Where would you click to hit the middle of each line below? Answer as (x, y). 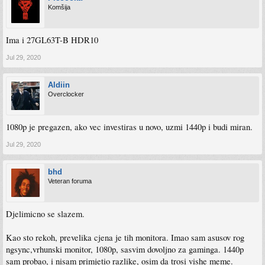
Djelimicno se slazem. (45, 214)
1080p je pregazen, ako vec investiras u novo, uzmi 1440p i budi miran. (129, 127)
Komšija (59, 7)
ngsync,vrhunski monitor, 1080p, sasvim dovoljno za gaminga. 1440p (125, 250)
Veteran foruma (70, 181)
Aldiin (59, 85)
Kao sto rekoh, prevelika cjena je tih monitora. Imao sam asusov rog (125, 238)
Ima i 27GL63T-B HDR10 (52, 40)
